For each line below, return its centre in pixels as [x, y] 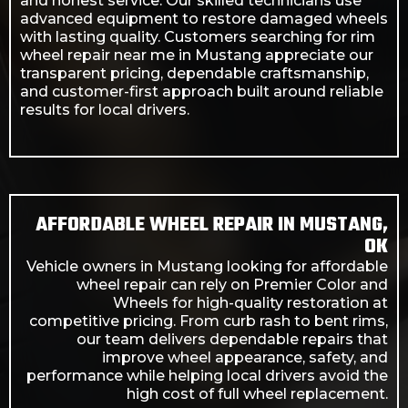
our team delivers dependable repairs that [232, 339]
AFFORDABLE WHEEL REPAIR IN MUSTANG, [212, 224]
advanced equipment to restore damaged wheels [204, 18]
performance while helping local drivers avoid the [207, 375]
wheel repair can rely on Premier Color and [232, 284]
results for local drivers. [105, 109]
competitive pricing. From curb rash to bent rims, [209, 321]
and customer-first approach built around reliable [202, 91]
